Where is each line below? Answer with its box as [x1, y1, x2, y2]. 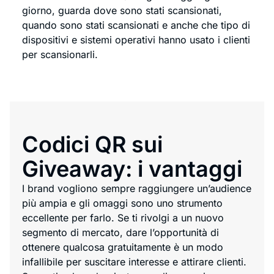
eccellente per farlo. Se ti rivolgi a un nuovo [22, 211, 224, 224]
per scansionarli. [22, 48, 98, 61]
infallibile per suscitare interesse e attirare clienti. [22, 255, 246, 268]
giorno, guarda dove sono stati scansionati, [22, 4, 222, 17]
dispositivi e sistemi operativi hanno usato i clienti [22, 34, 250, 46]
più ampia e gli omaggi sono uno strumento [22, 196, 223, 209]
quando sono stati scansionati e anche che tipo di [22, 19, 250, 32]
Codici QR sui [22, 130, 163, 158]
